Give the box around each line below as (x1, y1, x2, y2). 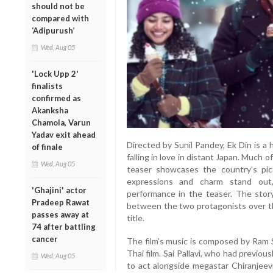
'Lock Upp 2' (32, 68, 79, 79)
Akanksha (32, 105, 68, 115)
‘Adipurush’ (32, 25, 75, 35)
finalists (32, 80, 63, 91)
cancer (32, 233, 58, 244)
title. (126, 213, 144, 224)
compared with (32, 13, 89, 23)
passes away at (32, 209, 89, 219)
